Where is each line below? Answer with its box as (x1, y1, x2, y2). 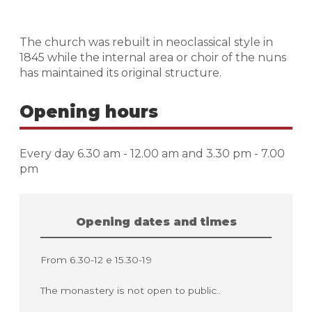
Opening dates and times (75, 214, 237, 228)
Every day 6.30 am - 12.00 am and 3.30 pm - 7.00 (19, 146, 285, 160)
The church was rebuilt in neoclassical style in (19, 36, 273, 49)
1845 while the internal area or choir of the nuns (19, 51, 286, 65)
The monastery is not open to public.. (40, 284, 221, 296)
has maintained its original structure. (19, 66, 221, 80)
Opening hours (19, 101, 158, 122)
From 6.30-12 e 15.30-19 (40, 253, 152, 265)
